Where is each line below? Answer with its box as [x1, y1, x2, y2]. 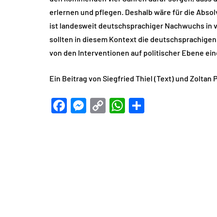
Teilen [144, 96, 185, 115]
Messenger [86, 96, 160, 115]
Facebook [67, 96, 134, 115]
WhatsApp [125, 96, 196, 115]
